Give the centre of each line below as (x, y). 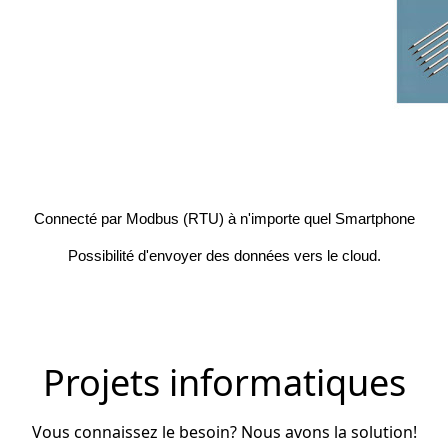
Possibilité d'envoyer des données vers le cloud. (224, 255)
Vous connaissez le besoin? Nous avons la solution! (224, 431)
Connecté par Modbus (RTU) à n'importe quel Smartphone (224, 218)
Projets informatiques (224, 382)
